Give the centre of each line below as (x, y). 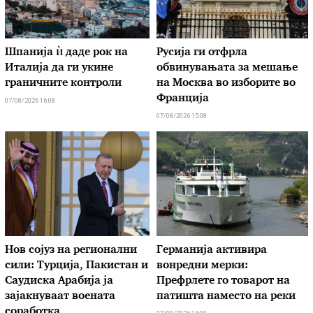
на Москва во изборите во (226, 84)
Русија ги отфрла (202, 53)
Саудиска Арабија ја (59, 282)
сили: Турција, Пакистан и (77, 266)
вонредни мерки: (202, 266)
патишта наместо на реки (226, 297)
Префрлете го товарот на (223, 282)
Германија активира (212, 251)
